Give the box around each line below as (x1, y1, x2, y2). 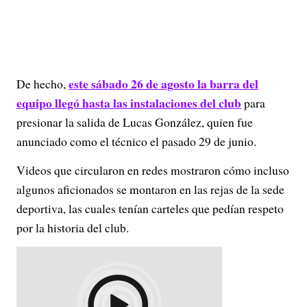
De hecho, (16, 75, 69, 92)
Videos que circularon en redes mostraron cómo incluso (16, 162, 289, 178)
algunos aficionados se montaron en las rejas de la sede (16, 181, 284, 197)
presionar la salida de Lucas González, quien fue (16, 114, 253, 130)
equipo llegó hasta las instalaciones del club (16, 94, 241, 112)
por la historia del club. (16, 219, 129, 236)
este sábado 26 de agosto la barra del (69, 75, 258, 93)
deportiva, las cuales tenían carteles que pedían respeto (16, 200, 284, 217)
